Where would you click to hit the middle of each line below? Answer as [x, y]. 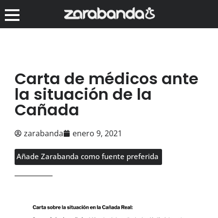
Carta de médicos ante [107, 78]
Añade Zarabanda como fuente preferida [88, 156]
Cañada [47, 109]
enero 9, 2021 [97, 133]
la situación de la [83, 94]
